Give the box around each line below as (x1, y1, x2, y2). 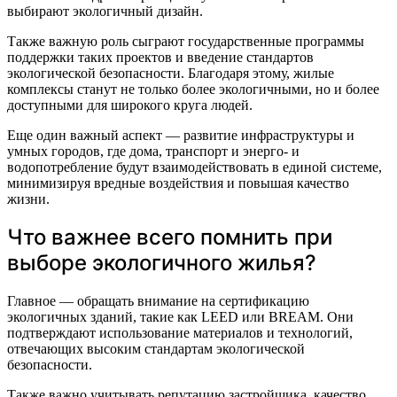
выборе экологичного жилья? (7, 250, 316, 276)
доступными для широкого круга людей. (7, 97, 253, 113)
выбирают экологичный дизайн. (7, 3, 203, 19)
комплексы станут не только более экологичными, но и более (7, 81, 379, 97)
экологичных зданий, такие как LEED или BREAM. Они (7, 309, 354, 325)
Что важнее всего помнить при (7, 224, 332, 251)
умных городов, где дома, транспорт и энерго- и (7, 143, 300, 159)
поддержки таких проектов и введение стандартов (7, 49, 314, 65)
